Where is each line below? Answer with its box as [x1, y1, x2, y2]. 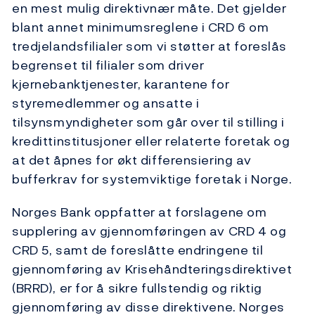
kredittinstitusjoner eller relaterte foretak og [12, 131, 290, 151]
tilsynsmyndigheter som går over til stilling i [12, 112, 285, 132]
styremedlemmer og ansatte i [12, 94, 200, 113]
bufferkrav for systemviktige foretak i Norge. [12, 169, 292, 189]
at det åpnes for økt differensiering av [12, 150, 252, 170]
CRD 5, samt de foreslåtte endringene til [12, 240, 264, 260]
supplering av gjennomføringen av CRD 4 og [12, 221, 287, 241]
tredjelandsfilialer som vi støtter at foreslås [12, 37, 287, 56]
